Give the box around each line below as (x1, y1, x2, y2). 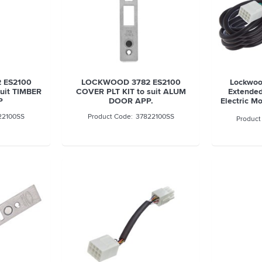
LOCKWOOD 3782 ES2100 (81, 76, 181, 88)
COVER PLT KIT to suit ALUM (75, 85, 186, 98)
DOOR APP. (108, 95, 153, 107)
